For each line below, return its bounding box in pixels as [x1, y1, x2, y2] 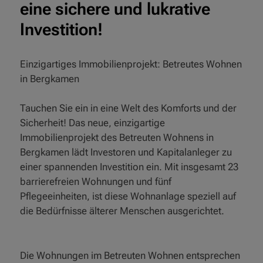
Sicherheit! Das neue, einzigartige [20, 117, 166, 129]
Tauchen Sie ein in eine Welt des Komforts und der [20, 102, 237, 114]
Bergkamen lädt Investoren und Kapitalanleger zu [20, 146, 232, 159]
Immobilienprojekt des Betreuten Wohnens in [20, 131, 214, 144]
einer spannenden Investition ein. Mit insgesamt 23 [20, 161, 239, 173]
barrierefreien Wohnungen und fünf [20, 176, 172, 188]
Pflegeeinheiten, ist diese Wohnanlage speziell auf [20, 190, 237, 203]
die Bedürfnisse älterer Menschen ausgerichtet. [20, 205, 225, 217]
